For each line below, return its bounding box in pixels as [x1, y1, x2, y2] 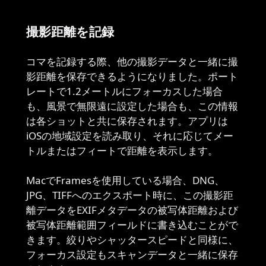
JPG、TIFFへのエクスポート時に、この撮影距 [26, 188, 233, 202]
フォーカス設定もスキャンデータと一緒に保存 [26, 248, 238, 261]
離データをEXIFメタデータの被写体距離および [26, 203, 238, 217]
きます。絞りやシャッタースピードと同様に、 [26, 233, 238, 246]
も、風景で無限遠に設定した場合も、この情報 [26, 99, 238, 113]
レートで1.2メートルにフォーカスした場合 [26, 84, 223, 98]
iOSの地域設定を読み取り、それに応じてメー [26, 129, 233, 142]
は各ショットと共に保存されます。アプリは [26, 114, 228, 128]
